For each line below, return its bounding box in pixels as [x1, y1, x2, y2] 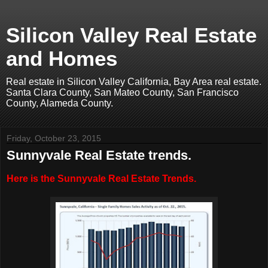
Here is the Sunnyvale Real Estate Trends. [7, 173, 196, 184]
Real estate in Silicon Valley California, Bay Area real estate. [6, 77, 261, 87]
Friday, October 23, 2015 [7, 133, 101, 143]
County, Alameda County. [6, 98, 113, 108]
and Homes [6, 47, 117, 70]
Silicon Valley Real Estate [6, 24, 257, 47]
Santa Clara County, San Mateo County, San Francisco [6, 87, 239, 98]
